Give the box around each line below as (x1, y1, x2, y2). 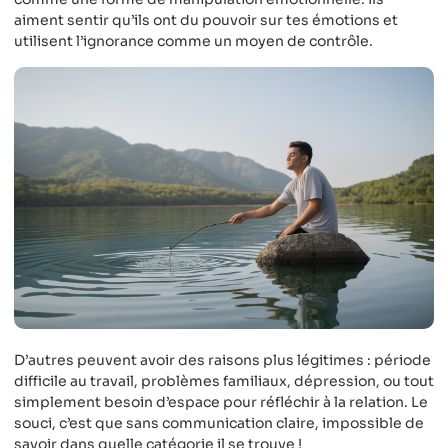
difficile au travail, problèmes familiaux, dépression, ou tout (14, 371, 434, 390)
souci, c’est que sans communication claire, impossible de (14, 413, 424, 432)
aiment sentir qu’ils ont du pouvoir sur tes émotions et (14, 11, 398, 30)
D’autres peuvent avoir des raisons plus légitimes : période (14, 350, 431, 369)
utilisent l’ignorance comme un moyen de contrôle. (14, 32, 373, 51)
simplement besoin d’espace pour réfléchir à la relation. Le (14, 392, 428, 411)
